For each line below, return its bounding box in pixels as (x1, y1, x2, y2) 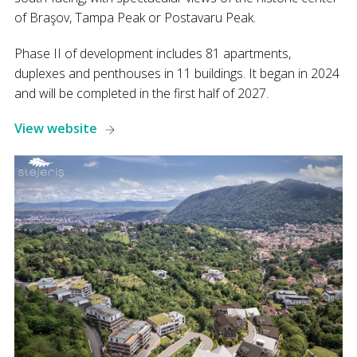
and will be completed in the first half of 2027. (14, 84, 269, 102)
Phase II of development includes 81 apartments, (14, 44, 291, 62)
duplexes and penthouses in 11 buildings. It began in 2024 (14, 64, 339, 82)
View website (14, 119, 100, 137)
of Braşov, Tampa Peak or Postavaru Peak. (14, 8, 256, 26)
